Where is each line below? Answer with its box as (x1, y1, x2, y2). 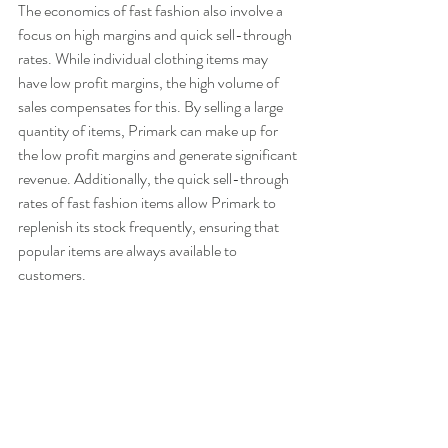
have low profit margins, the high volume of (18, 71, 282, 95)
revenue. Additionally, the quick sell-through (18, 167, 292, 191)
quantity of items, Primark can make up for (18, 119, 281, 143)
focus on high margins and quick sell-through (18, 23, 295, 47)
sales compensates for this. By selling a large (18, 95, 286, 119)
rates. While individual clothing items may (18, 47, 271, 71)
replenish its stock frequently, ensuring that (18, 215, 282, 239)
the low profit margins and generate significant (18, 143, 300, 167)
